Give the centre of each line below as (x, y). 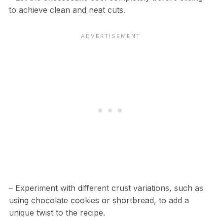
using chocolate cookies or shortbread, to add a (99, 200)
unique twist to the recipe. (57, 212)
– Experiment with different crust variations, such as (106, 188)
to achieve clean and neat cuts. (67, 10)
